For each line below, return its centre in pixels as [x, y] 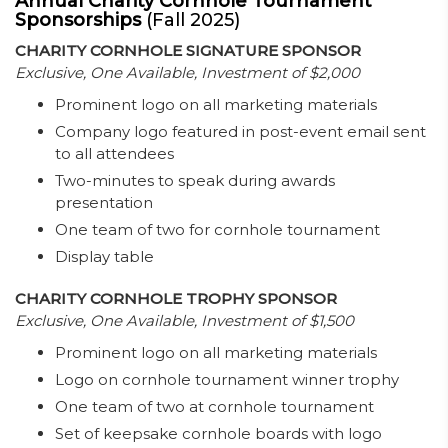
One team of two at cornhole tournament [214, 406]
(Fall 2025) [193, 20]
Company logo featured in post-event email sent [240, 131]
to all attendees [114, 153]
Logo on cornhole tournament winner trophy [227, 379]
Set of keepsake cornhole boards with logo [218, 433]
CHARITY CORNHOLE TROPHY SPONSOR [176, 298]
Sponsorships [80, 20]
